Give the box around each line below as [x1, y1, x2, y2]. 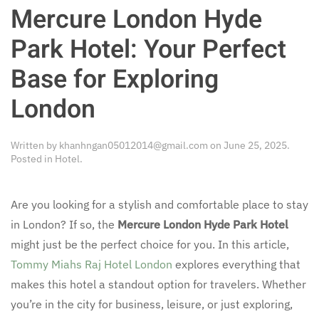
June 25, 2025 [224, 138, 287, 152]
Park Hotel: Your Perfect [11, 31, 286, 68]
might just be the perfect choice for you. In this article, [11, 236, 289, 251]
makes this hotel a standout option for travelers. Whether [11, 276, 306, 291]
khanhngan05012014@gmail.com [59, 138, 208, 152]
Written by [11, 138, 59, 152]
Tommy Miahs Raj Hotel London [11, 256, 172, 271]
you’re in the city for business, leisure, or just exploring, [11, 296, 293, 311]
